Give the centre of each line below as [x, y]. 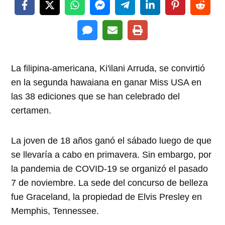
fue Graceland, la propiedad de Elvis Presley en [107, 197]
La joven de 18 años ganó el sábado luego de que [111, 140]
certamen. [31, 110]
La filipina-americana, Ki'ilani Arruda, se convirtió [108, 68]
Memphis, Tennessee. [55, 211]
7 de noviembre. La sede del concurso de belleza [110, 183]
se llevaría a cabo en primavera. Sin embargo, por [111, 154]
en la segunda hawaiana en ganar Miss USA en [106, 82]
